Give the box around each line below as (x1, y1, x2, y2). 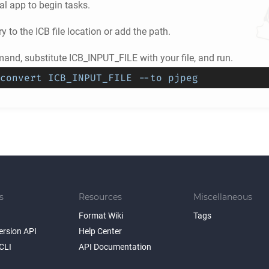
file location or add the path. (50, 26, 171, 37)
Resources (79, 192, 122, 202)
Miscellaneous (193, 192, 252, 202)
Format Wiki (79, 211, 123, 220)
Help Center (79, 226, 122, 236)
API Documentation (79, 242, 151, 252)
